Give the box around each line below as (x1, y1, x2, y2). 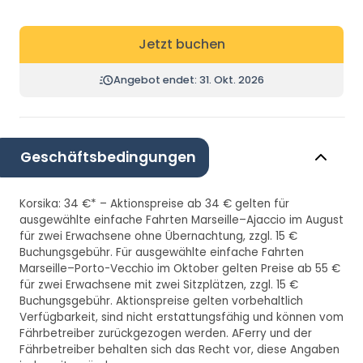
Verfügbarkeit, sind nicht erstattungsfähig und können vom (19, 309, 344, 325)
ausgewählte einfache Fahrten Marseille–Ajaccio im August (19, 211, 344, 228)
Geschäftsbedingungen (19, 147, 196, 167)
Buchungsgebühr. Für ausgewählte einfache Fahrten (19, 244, 304, 260)
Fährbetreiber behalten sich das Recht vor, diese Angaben (19, 341, 340, 357)
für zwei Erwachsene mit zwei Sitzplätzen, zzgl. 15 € (19, 276, 298, 293)
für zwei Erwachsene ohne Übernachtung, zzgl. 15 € (19, 228, 297, 244)
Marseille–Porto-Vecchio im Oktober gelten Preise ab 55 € (19, 260, 340, 276)
